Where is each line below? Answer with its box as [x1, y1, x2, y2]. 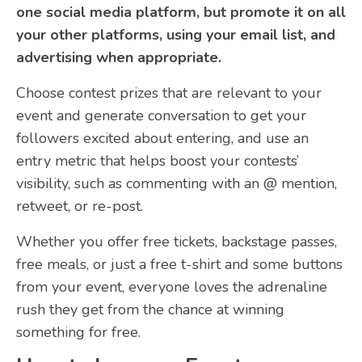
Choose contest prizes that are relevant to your [16, 82, 322, 103]
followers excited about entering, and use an [16, 128, 309, 148]
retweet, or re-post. [16, 196, 143, 216]
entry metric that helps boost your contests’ [16, 150, 299, 170]
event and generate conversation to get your [16, 105, 306, 125]
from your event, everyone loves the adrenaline [16, 277, 327, 297]
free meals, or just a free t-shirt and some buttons [16, 255, 343, 275]
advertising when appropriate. [16, 47, 221, 67]
